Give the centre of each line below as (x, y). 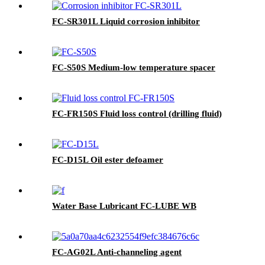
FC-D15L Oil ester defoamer (108, 159)
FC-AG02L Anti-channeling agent (117, 252)
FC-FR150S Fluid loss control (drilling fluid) (137, 113)
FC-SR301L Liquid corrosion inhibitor (126, 21)
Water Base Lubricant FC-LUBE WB (124, 206)
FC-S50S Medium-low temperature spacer (134, 67)
